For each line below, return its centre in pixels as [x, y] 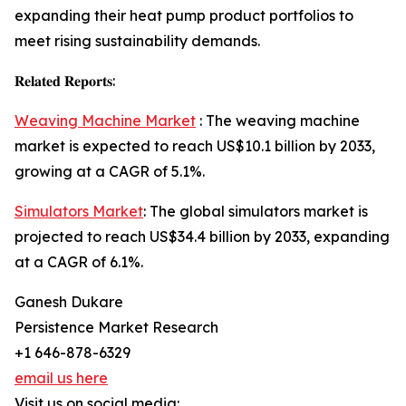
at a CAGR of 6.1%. [79, 262]
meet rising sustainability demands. [137, 41]
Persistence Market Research [116, 328]
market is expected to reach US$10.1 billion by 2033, [195, 146]
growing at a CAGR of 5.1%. [110, 172]
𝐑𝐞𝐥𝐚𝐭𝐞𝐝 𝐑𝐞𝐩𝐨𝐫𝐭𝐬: [65, 81]
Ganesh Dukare [69, 302]
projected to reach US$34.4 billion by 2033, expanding [202, 237]
